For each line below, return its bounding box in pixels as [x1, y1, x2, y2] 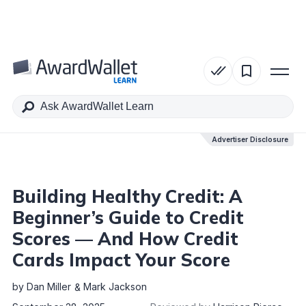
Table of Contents [38, 72, 147, 87]
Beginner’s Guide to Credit [12, 206, 244, 229]
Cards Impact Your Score [12, 249, 230, 271]
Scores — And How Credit [12, 227, 238, 250]
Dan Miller [27, 281, 71, 292]
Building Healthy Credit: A [12, 185, 242, 208]
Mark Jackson [83, 281, 147, 292]
